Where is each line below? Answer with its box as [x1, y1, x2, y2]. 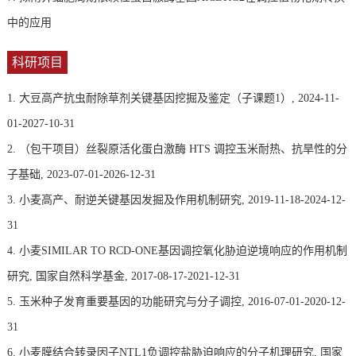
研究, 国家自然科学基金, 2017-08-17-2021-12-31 [6, 269, 240, 282]
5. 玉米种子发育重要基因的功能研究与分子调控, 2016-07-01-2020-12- [6, 295, 346, 308]
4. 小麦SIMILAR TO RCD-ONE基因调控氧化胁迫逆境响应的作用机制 [6, 244, 347, 257]
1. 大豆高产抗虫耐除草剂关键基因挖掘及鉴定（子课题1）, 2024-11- [6, 91, 339, 104]
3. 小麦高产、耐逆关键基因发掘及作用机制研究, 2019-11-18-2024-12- [6, 193, 346, 206]
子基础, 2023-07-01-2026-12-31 [6, 168, 156, 180]
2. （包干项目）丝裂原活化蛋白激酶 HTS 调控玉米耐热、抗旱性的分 [6, 142, 347, 155]
